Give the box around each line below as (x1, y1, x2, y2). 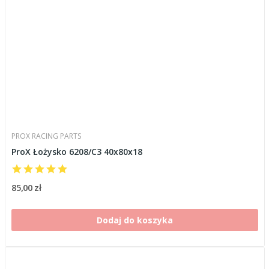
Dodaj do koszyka (96, 214, 173, 226)
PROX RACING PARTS (11, 131, 81, 141)
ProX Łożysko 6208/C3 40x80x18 (11, 146, 142, 157)
